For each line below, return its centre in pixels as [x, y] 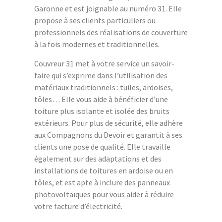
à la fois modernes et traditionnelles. [97, 44]
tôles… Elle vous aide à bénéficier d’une [101, 99]
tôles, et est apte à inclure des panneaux [102, 182]
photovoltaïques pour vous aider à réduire [104, 194]
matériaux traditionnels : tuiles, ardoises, [104, 87]
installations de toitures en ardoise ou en [104, 170]
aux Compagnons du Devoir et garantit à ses [108, 135]
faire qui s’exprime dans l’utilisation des [101, 75]
